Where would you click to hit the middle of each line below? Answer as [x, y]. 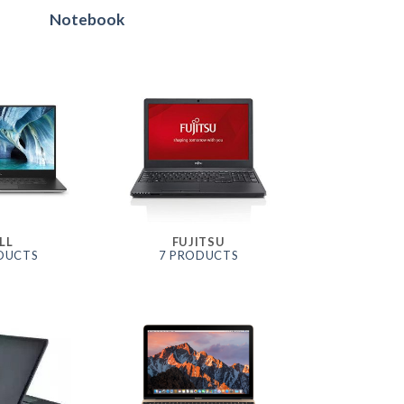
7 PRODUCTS [198, 255]
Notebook [87, 19]
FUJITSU [198, 241]
